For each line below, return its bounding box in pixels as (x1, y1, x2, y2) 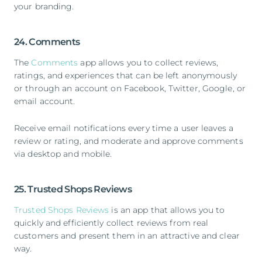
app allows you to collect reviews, (78, 57, 219, 68)
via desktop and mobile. (14, 148, 112, 159)
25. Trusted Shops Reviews (14, 183, 132, 195)
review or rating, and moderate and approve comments (14, 135, 243, 146)
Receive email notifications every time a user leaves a (14, 122, 234, 133)
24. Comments (14, 36, 80, 47)
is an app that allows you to (109, 204, 225, 215)
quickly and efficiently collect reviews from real (14, 217, 209, 228)
